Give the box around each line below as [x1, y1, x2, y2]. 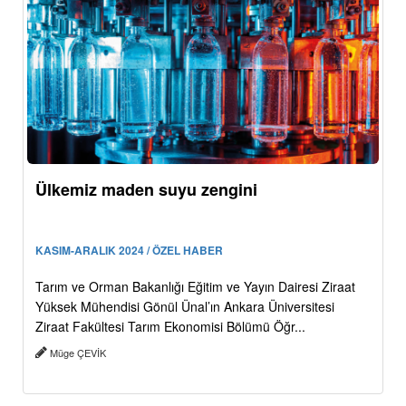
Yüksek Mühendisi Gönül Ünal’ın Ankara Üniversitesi [35, 297, 334, 316]
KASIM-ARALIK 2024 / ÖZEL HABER [35, 242, 223, 259]
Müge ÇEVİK [47, 345, 109, 361]
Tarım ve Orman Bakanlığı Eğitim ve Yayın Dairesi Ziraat [35, 277, 355, 296]
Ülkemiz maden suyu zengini [35, 178, 257, 202]
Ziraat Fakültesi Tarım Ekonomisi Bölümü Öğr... [35, 317, 305, 336]
